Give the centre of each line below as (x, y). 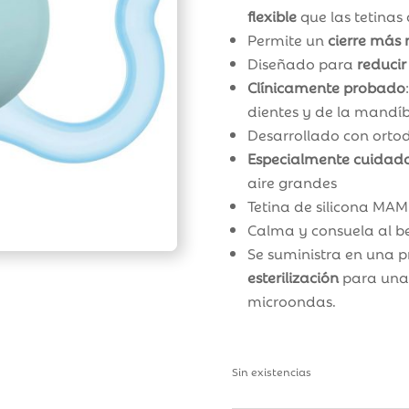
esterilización (293, 277)
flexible (272, 16)
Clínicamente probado (326, 87)
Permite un (287, 40)
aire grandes (292, 182)
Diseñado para (302, 63)
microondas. (291, 301)
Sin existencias (271, 371)
